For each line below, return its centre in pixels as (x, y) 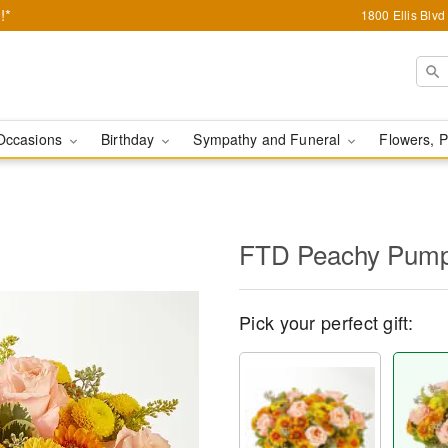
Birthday (130, 139)
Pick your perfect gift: (326, 322)
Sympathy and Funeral (269, 139)
